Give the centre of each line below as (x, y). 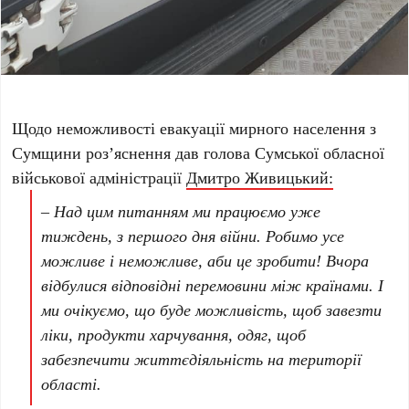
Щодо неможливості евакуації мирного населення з (194, 128)
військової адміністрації (100, 178)
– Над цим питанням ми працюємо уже (181, 211)
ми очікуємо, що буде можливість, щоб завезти (212, 310)
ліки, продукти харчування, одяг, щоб (174, 335)
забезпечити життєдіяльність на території (202, 359)
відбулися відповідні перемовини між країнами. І (213, 285)
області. (72, 384)
